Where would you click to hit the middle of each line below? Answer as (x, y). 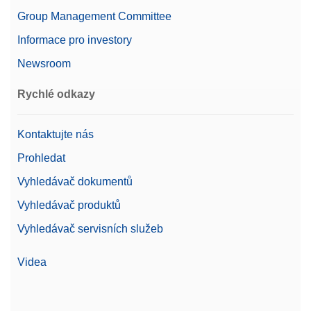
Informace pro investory (75, 40)
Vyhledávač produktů (69, 205)
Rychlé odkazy (56, 94)
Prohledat (41, 158)
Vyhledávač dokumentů (75, 182)
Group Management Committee (94, 17)
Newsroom (44, 64)
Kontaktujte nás (56, 135)
